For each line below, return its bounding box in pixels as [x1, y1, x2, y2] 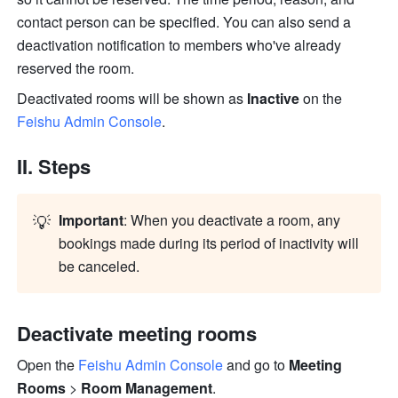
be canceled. [59, 256, 140, 277]
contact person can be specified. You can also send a [17, 12, 352, 33]
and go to [223, 354, 290, 376]
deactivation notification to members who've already [17, 35, 342, 56]
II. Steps [17, 152, 97, 181]
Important [59, 210, 124, 231]
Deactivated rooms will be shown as [17, 88, 248, 109]
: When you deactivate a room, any [123, 210, 341, 231]
